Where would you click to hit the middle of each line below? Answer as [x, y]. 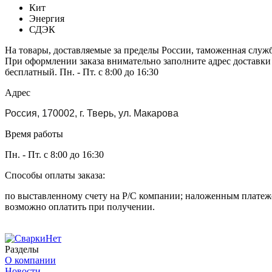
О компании [30, 260]
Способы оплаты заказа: [55, 175]
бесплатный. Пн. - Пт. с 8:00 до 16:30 [82, 72]
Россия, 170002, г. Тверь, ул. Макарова [92, 114]
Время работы [34, 134]
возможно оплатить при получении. [80, 207]
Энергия [47, 19]
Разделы [22, 250]
